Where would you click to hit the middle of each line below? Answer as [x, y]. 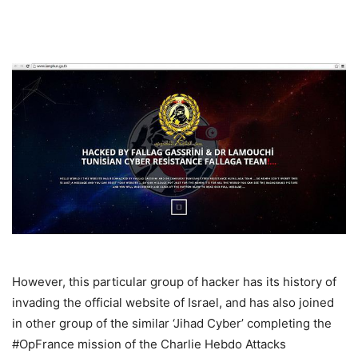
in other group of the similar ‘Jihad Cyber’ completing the [172, 323]
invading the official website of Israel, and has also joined [173, 302]
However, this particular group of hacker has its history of [174, 281]
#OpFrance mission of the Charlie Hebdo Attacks [149, 344]
